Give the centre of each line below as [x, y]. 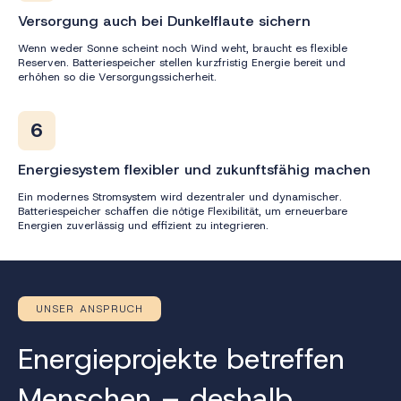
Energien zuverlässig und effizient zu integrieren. [143, 225]
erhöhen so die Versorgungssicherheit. [117, 77]
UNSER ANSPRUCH [90, 308]
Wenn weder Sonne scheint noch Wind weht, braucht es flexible [183, 48]
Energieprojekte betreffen [181, 358]
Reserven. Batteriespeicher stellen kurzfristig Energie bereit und [182, 62]
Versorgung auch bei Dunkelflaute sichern [164, 21]
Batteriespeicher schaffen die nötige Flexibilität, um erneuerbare [183, 211]
